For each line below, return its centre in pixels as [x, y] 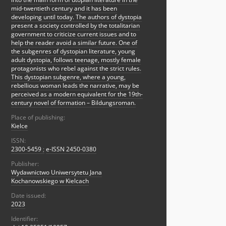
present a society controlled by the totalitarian [75, 26]
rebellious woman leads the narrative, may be [75, 86]
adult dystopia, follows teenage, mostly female [76, 60]
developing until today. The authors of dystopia [76, 17]
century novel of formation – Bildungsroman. [73, 103]
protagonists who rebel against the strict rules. [76, 69]
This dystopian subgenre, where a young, [68, 77]
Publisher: [25, 164]
